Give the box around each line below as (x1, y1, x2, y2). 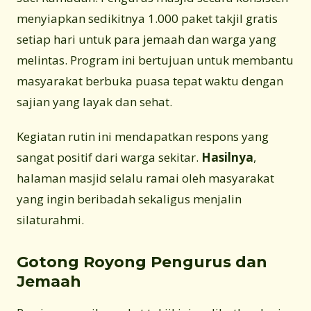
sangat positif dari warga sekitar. (17, 149, 201, 165)
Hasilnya (201, 149, 253, 165)
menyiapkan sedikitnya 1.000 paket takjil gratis (17, 10, 278, 26)
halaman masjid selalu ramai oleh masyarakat (17, 169, 274, 186)
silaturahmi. (17, 211, 84, 228)
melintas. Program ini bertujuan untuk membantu (17, 51, 294, 68)
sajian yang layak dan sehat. (17, 93, 172, 110)
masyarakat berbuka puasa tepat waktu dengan (17, 72, 283, 89)
